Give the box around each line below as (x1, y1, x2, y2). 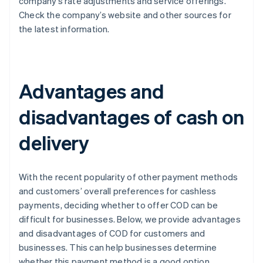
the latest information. (19, 23, 110, 35)
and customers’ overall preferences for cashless (19, 185, 217, 197)
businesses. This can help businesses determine (19, 241, 217, 254)
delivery (19, 130, 90, 156)
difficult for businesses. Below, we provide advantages (19, 213, 241, 225)
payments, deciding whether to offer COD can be (19, 199, 218, 211)
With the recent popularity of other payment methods (19, 171, 238, 183)
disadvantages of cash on (19, 104, 244, 130)
